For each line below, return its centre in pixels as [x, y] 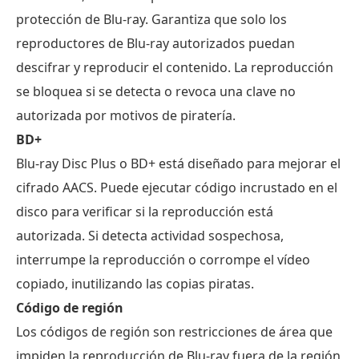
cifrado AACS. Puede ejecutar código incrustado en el [177, 187]
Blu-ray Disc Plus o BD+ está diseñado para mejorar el [178, 163]
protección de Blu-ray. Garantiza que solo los [151, 19]
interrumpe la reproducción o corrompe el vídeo [163, 259]
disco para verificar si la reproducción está [145, 211]
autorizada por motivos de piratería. [126, 115]
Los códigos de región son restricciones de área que [174, 331]
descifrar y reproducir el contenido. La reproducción [175, 67]
